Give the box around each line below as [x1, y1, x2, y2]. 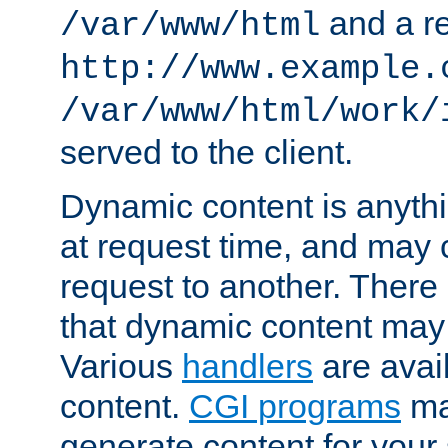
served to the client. [60, 132, 353, 171]
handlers [182, 346, 313, 385]
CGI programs [189, 386, 401, 425]
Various [60, 346, 182, 385]
